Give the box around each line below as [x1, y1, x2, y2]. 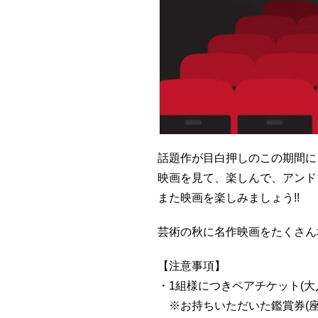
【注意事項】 [158, 259, 226, 272]
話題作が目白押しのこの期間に [158, 151, 317, 164]
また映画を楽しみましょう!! [158, 191, 300, 204]
